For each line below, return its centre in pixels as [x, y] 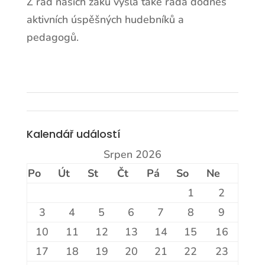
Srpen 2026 [132, 154]
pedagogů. [52, 37]
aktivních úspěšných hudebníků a [105, 20]
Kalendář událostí [73, 134]
